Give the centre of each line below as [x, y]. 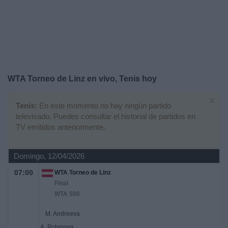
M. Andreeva [63, 214]
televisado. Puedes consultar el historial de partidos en [106, 116]
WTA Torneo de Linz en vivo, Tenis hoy [82, 79]
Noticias [22, 35]
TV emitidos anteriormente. [61, 127]
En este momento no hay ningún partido [104, 106]
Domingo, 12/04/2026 [49, 156]
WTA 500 [67, 194]
